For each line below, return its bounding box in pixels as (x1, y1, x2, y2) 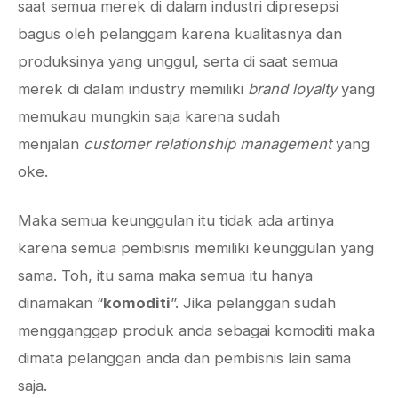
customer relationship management (84, 135, 331, 153)
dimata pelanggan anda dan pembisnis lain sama (18, 349, 351, 367)
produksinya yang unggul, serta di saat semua (18, 52, 338, 70)
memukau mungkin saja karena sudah (18, 107, 280, 125)
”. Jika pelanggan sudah (171, 294, 336, 312)
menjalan (18, 135, 84, 153)
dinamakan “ (18, 294, 103, 312)
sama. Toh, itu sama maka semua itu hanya (18, 267, 313, 284)
